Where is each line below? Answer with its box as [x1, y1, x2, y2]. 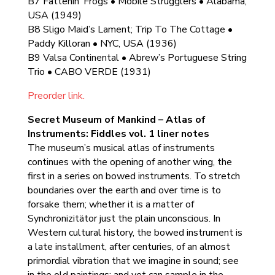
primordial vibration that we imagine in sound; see [27, 254, 239, 268]
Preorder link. [27, 89, 85, 103]
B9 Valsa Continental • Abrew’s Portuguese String [27, 51, 247, 64]
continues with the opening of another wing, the [27, 155, 232, 169]
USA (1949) [27, 9, 82, 22]
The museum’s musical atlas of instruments [27, 141, 215, 155]
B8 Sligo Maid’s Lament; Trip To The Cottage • [27, 23, 233, 36]
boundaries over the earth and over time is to [27, 184, 221, 197]
